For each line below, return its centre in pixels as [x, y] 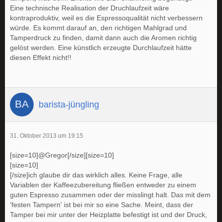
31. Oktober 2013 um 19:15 [47, 136]
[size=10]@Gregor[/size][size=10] [62, 155]
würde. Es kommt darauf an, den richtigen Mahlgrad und [98, 28]
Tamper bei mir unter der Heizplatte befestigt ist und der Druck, [109, 215]
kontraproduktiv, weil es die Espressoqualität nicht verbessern [106, 18]
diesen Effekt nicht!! [41, 58]
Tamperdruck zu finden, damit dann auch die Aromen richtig [103, 38]
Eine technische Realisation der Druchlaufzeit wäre [89, 8]
